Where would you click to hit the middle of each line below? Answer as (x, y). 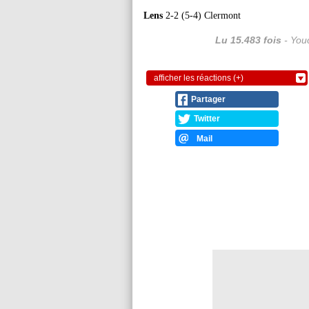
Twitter (207, 119)
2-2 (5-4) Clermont (202, 16)
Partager (208, 99)
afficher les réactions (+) (199, 78)
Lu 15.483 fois (248, 40)
